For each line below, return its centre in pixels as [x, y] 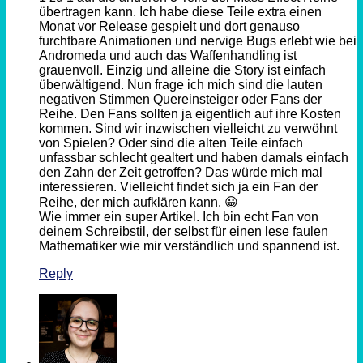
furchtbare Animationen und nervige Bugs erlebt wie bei [198, 41]
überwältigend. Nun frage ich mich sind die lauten [181, 85]
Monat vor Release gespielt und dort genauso [169, 27]
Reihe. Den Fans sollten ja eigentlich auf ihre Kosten [190, 114]
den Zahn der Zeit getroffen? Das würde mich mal [181, 173]
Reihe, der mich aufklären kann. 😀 [139, 203]
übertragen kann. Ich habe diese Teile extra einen [180, 12]
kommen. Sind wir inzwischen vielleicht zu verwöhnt [188, 129]
